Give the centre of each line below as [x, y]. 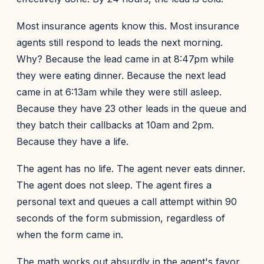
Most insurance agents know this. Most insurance [128, 26]
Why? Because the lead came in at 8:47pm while [125, 59]
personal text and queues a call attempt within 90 [127, 202]
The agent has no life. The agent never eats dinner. [131, 169]
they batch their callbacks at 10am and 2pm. [115, 125]
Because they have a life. [72, 141]
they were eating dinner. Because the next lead [121, 75]
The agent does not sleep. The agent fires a [114, 185]
